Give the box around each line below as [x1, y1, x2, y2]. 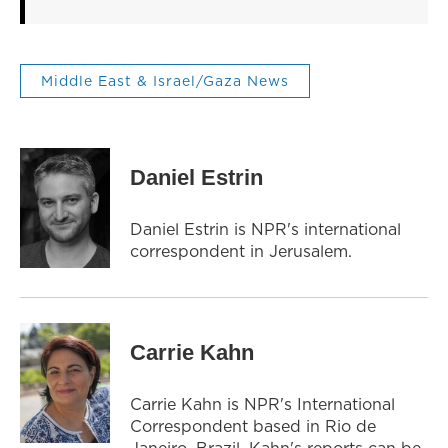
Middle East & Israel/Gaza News [41, 70, 289, 91]
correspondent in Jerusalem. [130, 239, 352, 262]
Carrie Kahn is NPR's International [130, 392, 395, 415]
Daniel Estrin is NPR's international [130, 217, 401, 240]
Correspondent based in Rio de [130, 414, 376, 437]
